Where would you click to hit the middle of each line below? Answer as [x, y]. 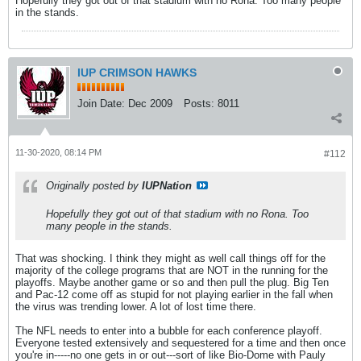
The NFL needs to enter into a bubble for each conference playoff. [169, 331]
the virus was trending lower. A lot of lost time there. [136, 307]
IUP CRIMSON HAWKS [137, 73]
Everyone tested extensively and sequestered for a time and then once [180, 343]
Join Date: [101, 104]
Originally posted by [94, 186]
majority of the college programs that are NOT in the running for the [172, 270]
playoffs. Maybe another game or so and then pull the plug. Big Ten [172, 282]
